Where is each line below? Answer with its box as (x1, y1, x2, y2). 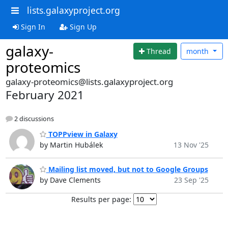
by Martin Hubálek (39, 140, 103, 150)
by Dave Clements (39, 175, 101, 185)
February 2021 (5, 87, 84, 103)
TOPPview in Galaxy (46, 129, 118, 139)
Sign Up (67, 21, 97, 32)
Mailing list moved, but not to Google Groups (46, 164, 208, 174)
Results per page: (71, 194, 131, 204)
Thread (147, 46, 172, 56)
